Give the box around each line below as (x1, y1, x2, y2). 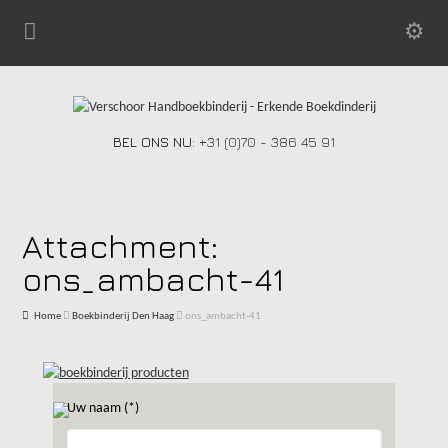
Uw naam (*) (66, 401, 139, 416)
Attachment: (22, 226, 219, 265)
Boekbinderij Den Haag (72, 311, 175, 322)
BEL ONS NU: (113, 133, 199, 150)
